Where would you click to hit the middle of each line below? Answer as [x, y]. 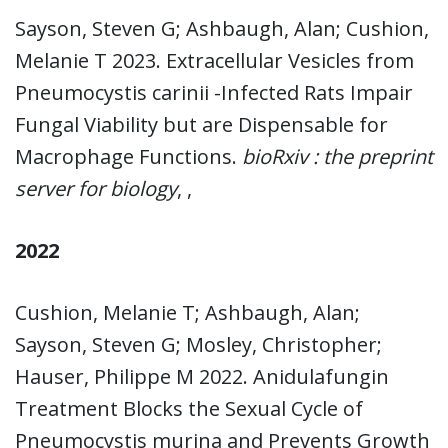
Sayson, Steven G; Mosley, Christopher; [198, 344]
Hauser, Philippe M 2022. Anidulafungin [202, 376]
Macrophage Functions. [128, 156]
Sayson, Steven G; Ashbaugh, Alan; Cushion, [222, 28]
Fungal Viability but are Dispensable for [201, 124]
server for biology [96, 188]
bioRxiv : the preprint [337, 156]
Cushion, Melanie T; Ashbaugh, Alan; [187, 312]
